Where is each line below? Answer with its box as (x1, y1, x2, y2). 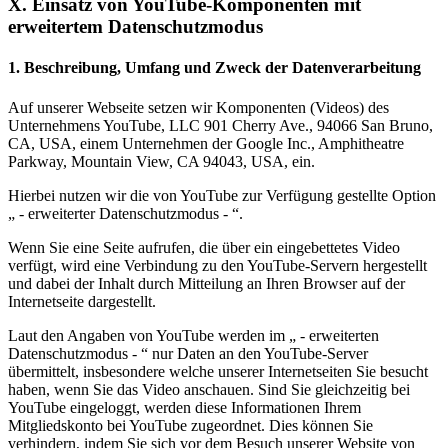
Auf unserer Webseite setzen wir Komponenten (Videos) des (8, 98, 389, 116)
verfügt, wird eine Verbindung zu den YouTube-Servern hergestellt (8, 256, 427, 274)
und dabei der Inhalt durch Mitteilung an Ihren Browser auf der (8, 274, 405, 292)
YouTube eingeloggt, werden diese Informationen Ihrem (8, 398, 361, 416)
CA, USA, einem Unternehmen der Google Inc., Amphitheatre (8, 134, 404, 152)
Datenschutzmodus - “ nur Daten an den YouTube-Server (8, 344, 368, 362)
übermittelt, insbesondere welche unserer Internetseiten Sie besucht (8, 362, 428, 380)
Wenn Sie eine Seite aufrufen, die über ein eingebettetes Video (8, 238, 400, 256)
